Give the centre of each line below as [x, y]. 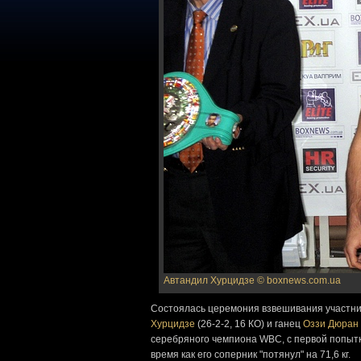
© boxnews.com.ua [299, 280]
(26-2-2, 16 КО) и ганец [249, 324]
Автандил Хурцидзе [209, 280]
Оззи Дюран [331, 324]
